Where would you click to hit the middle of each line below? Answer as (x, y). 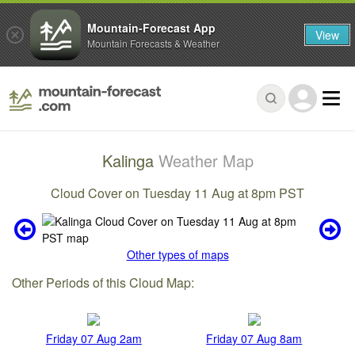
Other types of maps (177, 255)
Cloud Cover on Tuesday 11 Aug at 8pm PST (177, 193)
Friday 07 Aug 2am (94, 338)
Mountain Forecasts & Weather (153, 43)
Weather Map (206, 161)
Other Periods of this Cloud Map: (103, 283)
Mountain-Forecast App (151, 27)
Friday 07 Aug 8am (254, 338)
